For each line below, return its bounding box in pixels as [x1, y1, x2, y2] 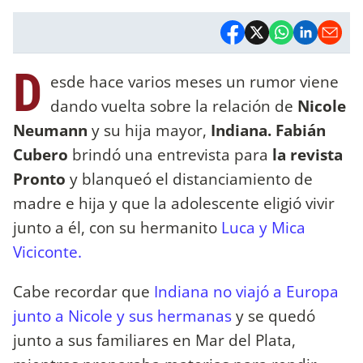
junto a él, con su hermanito [13, 216, 221, 238]
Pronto [13, 167, 70, 190]
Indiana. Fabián [211, 118, 326, 141]
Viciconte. [13, 240, 82, 263]
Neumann [13, 118, 92, 141]
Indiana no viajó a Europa [150, 280, 339, 302]
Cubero [13, 143, 68, 165]
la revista [268, 143, 343, 165]
